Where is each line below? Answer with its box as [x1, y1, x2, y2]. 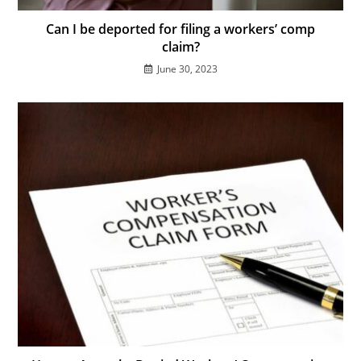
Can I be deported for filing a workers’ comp [46, 20, 315, 39]
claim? [161, 38, 200, 56]
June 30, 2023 [156, 62, 218, 77]
